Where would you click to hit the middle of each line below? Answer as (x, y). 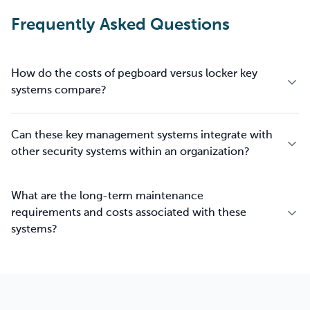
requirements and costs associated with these (129, 213)
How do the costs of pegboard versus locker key (134, 74)
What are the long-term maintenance (107, 197)
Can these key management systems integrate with (142, 136)
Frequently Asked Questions (120, 25)
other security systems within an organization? (130, 152)
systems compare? (59, 91)
